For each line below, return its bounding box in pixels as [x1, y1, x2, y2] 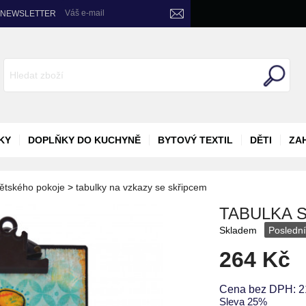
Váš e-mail [65, 8, 105, 18]
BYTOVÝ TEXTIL [158, 135, 233, 145]
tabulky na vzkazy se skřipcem [76, 182, 207, 193]
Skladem [219, 225, 260, 236]
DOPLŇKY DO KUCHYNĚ [28, 135, 141, 145]
